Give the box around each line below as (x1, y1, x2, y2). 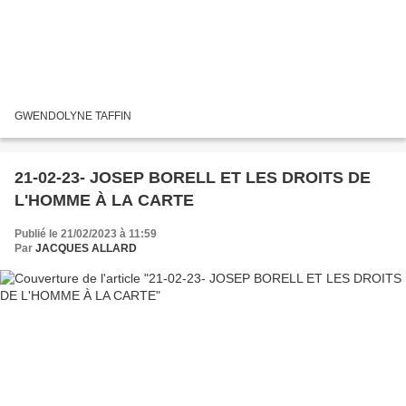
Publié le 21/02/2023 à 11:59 (14, 227, 157, 240)
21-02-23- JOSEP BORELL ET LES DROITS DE (14, 168, 371, 187)
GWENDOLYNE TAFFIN (14, 109, 131, 122)
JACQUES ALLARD (35, 241, 137, 255)
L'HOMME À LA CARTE (14, 190, 194, 209)
